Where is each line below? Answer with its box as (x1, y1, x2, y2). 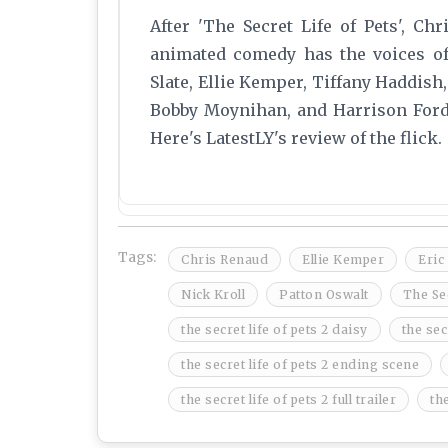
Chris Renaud (181, 252, 268, 268)
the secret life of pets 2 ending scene (181, 357, 419, 373)
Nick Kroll (181, 287, 245, 303)
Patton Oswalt (279, 287, 369, 303)
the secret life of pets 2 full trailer (181, 392, 396, 408)
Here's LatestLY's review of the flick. (150, 128, 442, 149)
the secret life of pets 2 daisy (181, 322, 368, 338)
